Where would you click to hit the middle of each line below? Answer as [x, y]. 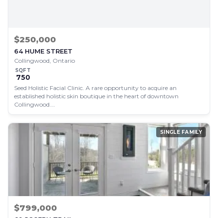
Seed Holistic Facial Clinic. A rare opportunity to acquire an [95, 88]
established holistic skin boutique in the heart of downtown [96, 96]
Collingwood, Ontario [45, 61]
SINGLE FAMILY [181, 132]
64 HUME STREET [43, 51]
